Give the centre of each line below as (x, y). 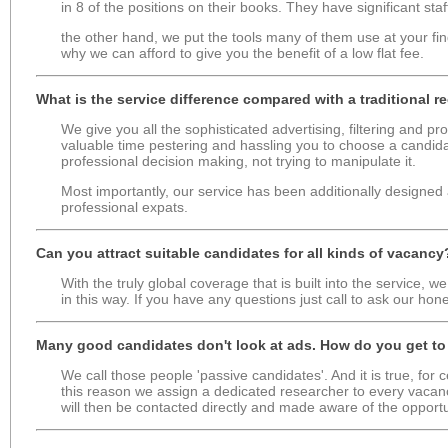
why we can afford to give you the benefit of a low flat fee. (242, 52)
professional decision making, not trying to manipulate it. (238, 160)
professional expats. (124, 206)
